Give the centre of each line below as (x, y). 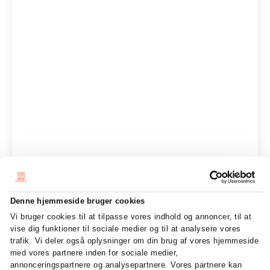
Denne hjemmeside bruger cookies (77, 201)
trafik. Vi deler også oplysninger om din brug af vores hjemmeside (134, 240)
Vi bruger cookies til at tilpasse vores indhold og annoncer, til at (131, 216)
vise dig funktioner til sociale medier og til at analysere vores (125, 228)
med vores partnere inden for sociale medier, (94, 253)
